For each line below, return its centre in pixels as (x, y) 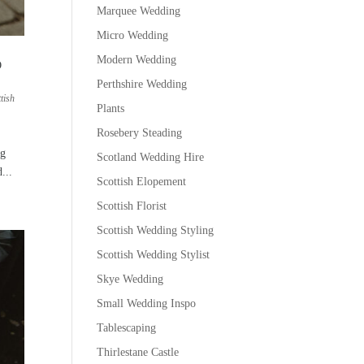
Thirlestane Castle (138, 352)
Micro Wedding (133, 35)
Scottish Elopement (142, 181)
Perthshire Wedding (142, 84)
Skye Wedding (130, 279)
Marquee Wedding (139, 11)
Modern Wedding (137, 59)
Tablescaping (127, 327)
